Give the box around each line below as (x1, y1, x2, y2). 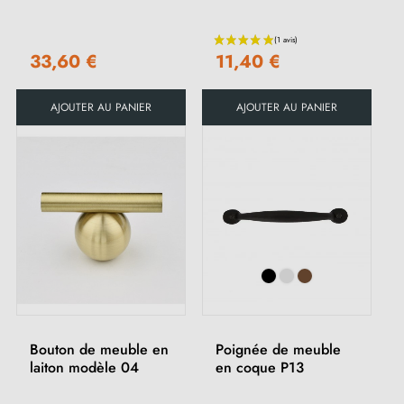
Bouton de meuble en (30, 339, 169, 361)
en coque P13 (216, 357, 304, 379)
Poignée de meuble (216, 339, 341, 361)
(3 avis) (145, 101, 186, 119)
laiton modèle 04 (30, 357, 139, 379)
